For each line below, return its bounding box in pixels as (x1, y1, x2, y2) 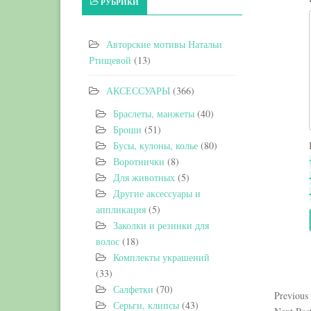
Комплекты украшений (113, 251, 210, 264)
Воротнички (113, 155, 165, 168)
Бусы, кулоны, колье (113, 139, 198, 152)
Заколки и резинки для (113, 219, 209, 232)
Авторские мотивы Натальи (106, 37, 222, 51)
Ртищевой (89, 53, 131, 67)
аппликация (96, 203, 146, 216)
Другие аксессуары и (113, 187, 201, 200)
